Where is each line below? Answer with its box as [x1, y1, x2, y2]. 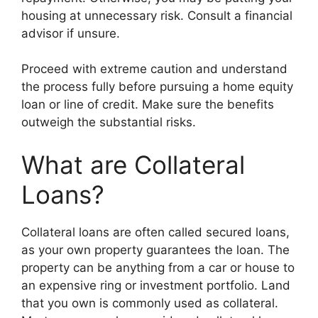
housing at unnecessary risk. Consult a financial [21, 8, 292, 23]
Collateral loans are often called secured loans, [21, 224, 290, 239]
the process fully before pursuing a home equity [21, 79, 293, 94]
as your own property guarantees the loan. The [21, 242, 290, 257]
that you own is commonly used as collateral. [21, 295, 278, 310]
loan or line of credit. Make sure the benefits [21, 97, 274, 111]
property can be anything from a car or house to [21, 260, 295, 275]
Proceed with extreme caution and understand [21, 62, 287, 76]
